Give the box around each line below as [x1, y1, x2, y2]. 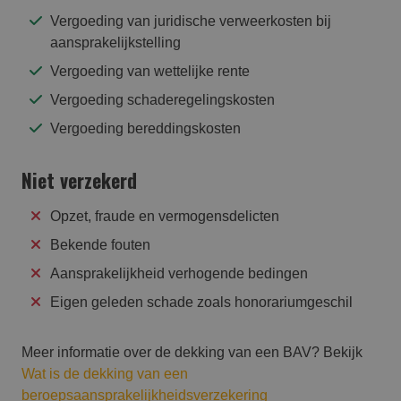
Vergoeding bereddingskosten [50, 121, 241, 137]
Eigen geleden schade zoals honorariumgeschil [50, 294, 353, 311]
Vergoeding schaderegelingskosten [50, 92, 275, 108]
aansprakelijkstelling [50, 35, 181, 51]
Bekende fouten [50, 237, 150, 253]
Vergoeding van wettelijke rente [50, 64, 250, 80]
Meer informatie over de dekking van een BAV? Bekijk [21, 345, 363, 361]
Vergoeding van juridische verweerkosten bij [50, 13, 331, 30]
